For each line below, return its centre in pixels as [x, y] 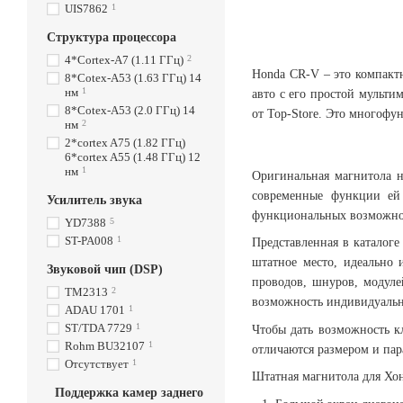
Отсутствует [97, 364]
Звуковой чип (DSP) [105, 269]
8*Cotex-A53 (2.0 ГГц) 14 [130, 110]
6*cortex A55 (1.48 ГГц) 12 [133, 157]
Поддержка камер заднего [129, 393]
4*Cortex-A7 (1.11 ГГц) [124, 60]
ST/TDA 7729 [99, 328]
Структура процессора [112, 37]
